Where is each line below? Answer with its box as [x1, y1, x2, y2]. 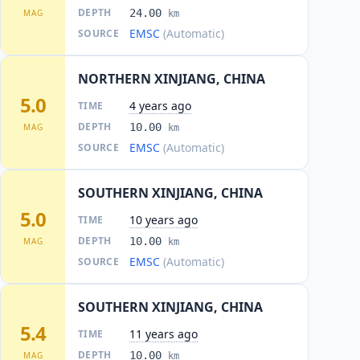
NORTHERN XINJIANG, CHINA [78, 70, 265, 88]
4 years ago [129, 98, 191, 113]
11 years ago [129, 326, 198, 342]
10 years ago [129, 212, 198, 227]
